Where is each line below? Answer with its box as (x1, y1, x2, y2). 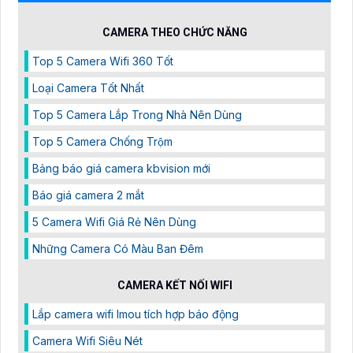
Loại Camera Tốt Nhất (32, 81, 144, 95)
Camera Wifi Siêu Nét (32, 334, 143, 348)
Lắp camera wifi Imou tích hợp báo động (32, 307, 239, 321)
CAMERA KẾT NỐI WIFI (117, 279, 232, 292)
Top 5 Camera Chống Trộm (32, 135, 173, 149)
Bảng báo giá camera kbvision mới (32, 162, 210, 176)
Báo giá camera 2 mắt (32, 188, 144, 203)
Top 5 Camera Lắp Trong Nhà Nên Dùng (32, 108, 242, 122)
